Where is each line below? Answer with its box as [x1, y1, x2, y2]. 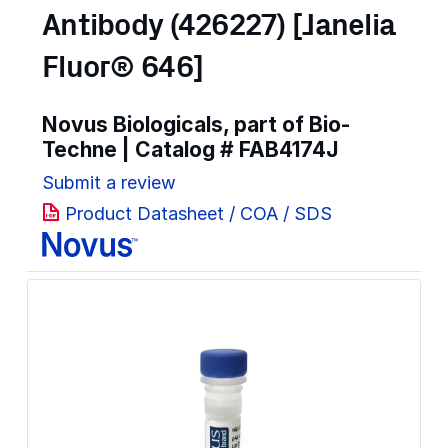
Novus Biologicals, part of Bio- [42, 111, 350, 137]
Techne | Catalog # [42, 136, 239, 162]
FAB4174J [239, 136, 339, 162]
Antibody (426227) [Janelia [42, 11, 396, 42]
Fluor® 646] [42, 53, 204, 84]
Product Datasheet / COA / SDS [65, 203, 332, 225]
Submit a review [42, 171, 176, 193]
